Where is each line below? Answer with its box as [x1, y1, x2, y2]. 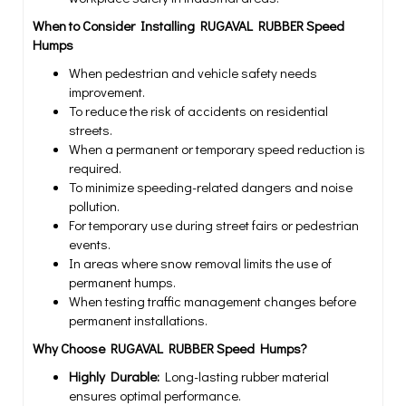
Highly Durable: [69, 367, 159, 385]
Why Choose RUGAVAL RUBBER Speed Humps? [33, 339, 307, 357]
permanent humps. [69, 273, 176, 291]
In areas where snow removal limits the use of [69, 254, 332, 272]
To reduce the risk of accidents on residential [69, 101, 328, 120]
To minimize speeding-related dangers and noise [69, 178, 353, 196]
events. [69, 235, 111, 253]
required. [69, 159, 121, 177]
